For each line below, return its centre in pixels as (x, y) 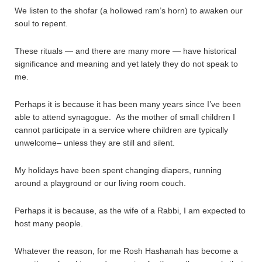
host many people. (49, 223)
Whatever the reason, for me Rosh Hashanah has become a (126, 251)
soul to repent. (41, 23)
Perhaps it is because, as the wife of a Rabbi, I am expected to (130, 211)
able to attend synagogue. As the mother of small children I (125, 117)
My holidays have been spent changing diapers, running (118, 170)
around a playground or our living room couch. (100, 183)
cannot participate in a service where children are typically (121, 130)
